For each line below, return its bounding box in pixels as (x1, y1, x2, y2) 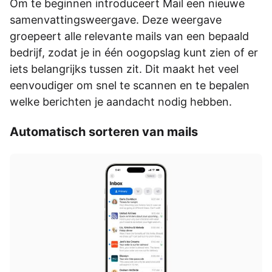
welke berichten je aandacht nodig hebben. (10, 95, 232, 108)
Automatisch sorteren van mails (10, 124, 198, 139)
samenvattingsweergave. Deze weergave (10, 13, 222, 26)
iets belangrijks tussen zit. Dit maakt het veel (10, 62, 239, 75)
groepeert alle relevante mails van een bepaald (10, 29, 249, 42)
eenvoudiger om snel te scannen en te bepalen (10, 78, 250, 92)
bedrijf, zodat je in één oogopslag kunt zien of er (10, 46, 258, 59)
